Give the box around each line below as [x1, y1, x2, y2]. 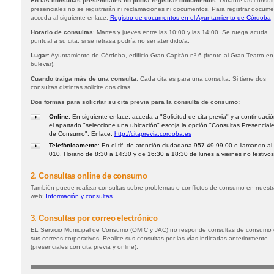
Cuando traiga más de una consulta [30, 75, 136, 82]
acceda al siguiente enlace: [30, 13, 110, 21]
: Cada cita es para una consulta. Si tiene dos [136, 75, 266, 82]
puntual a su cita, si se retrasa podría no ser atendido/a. [30, 37, 190, 44]
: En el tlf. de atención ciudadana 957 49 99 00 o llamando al [97, 141, 272, 149]
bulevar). [30, 60, 55, 67]
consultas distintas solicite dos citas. [30, 83, 132, 91]
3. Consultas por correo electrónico [30, 213, 158, 223]
